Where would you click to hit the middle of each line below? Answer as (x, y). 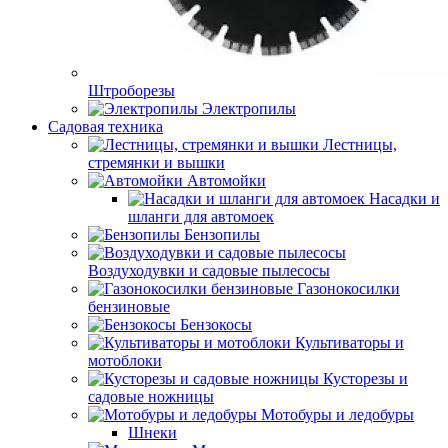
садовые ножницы (151, 396)
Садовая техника (105, 126)
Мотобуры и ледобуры (337, 414)
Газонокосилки (348, 288)
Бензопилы (222, 234)
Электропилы (249, 108)
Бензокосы (216, 324)
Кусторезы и (365, 378)
